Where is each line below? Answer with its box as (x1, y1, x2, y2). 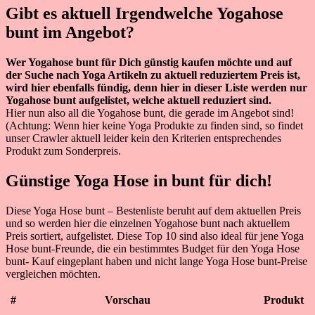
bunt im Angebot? (6, 23, 134, 42)
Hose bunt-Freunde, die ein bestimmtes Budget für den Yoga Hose (6, 243, 300, 255)
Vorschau (104, 294, 150, 307)
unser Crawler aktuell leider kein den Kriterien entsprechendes (6, 132, 281, 145)
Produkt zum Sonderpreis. (6, 145, 121, 157)
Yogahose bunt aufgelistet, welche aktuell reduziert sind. (6, 94, 271, 107)
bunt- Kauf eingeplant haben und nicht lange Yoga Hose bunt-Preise (6, 255, 307, 268)
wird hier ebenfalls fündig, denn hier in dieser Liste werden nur (6, 82, 307, 94)
